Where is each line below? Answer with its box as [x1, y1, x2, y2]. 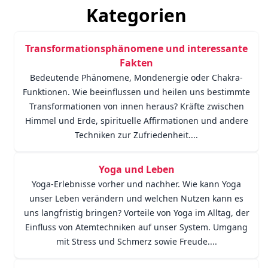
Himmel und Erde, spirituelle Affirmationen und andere [25, 115, 248, 126]
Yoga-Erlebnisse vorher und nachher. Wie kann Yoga [32, 178, 241, 190]
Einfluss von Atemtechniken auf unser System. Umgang [25, 221, 248, 233]
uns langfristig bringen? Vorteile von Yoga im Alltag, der [23, 207, 249, 218]
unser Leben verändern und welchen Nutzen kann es [29, 193, 243, 204]
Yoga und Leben [98, 163, 175, 176]
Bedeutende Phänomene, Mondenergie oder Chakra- [30, 72, 243, 83]
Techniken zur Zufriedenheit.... [75, 129, 198, 141]
